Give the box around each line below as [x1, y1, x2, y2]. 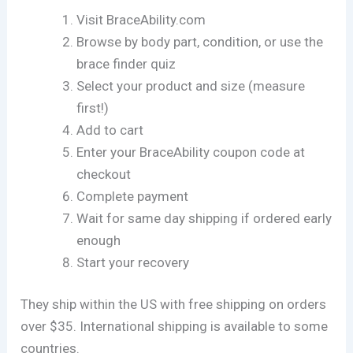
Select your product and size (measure [76, 77, 306, 94]
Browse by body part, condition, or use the [76, 33, 324, 50]
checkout [76, 165, 132, 182]
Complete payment [76, 188, 189, 204]
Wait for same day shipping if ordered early [76, 210, 333, 226]
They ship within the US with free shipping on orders [20, 296, 327, 313]
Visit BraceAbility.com [76, 11, 206, 28]
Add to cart [76, 121, 144, 138]
